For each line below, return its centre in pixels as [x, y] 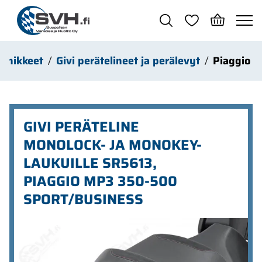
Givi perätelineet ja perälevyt [128, 61]
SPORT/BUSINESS [83, 200]
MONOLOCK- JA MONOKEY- [113, 145]
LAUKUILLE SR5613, [90, 163]
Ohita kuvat [56, 223]
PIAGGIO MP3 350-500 [100, 182]
